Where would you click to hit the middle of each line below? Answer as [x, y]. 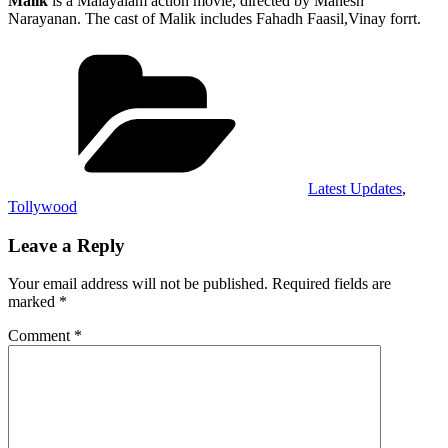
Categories [340, 51]
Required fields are [331, 284]
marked [33, 302]
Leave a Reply [66, 245]
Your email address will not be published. [138, 284]
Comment [41, 336]
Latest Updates [355, 188]
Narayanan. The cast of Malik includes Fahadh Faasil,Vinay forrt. [214, 18]
